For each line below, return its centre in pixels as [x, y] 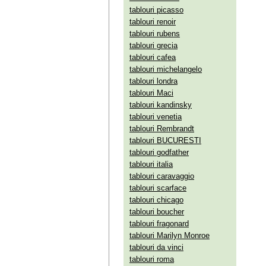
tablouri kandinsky [161, 105]
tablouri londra [153, 81]
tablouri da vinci [156, 247]
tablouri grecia [153, 45]
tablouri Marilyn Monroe [170, 235]
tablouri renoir [153, 22]
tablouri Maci [151, 93]
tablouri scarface [158, 188]
